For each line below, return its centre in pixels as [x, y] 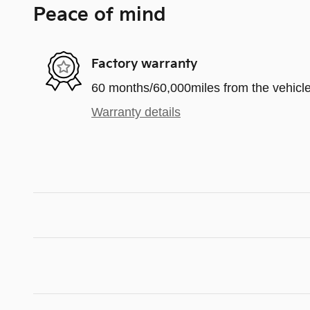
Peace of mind [100, 16]
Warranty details [136, 112]
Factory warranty [144, 64]
